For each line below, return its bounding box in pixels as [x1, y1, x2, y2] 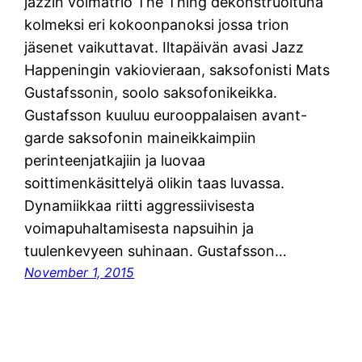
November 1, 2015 [24, 263, 135, 280]
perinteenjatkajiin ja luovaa [24, 151, 206, 169]
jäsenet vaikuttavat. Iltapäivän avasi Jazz [24, 38, 305, 56]
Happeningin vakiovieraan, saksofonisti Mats [24, 61, 330, 78]
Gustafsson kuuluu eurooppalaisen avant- [24, 106, 308, 124]
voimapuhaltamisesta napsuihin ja [24, 219, 255, 237]
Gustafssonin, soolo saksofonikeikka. [24, 83, 278, 101]
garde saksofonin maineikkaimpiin [24, 128, 257, 146]
